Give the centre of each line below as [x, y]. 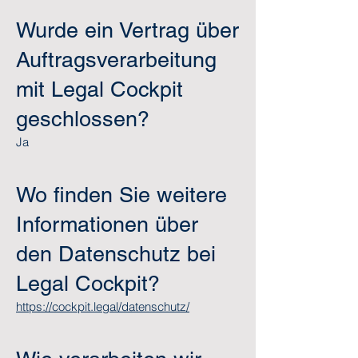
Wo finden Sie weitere [121, 195]
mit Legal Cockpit [99, 89]
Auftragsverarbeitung [116, 60]
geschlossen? [83, 119]
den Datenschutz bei [116, 254]
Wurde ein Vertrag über [127, 30]
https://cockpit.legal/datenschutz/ [103, 306]
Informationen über [107, 224]
